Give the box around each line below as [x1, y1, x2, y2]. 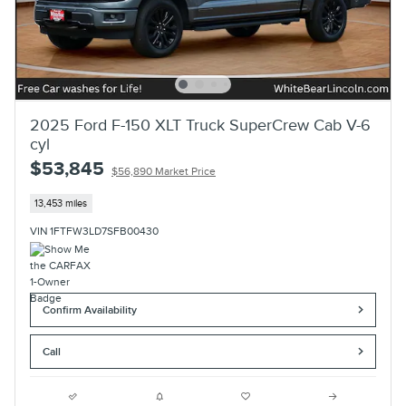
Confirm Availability [43, 303, 138, 317]
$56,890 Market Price [111, 165, 216, 179]
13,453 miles [34, 197, 88, 209]
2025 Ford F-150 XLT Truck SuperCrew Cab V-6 [30, 116, 371, 136]
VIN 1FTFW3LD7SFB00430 [30, 224, 159, 238]
